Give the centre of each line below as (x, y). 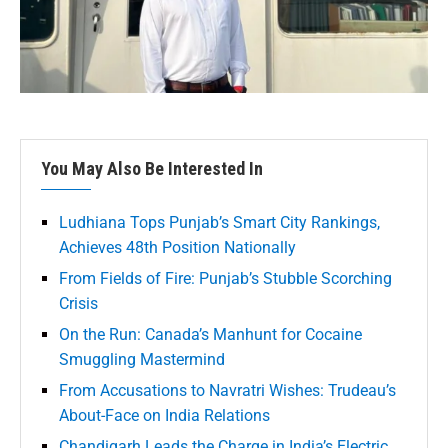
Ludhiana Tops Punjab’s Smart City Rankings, (219, 222)
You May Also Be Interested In (152, 168)
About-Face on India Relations (164, 415)
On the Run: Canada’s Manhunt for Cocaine (210, 334)
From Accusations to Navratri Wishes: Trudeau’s (227, 390)
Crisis (78, 303)
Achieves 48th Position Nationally (177, 247)
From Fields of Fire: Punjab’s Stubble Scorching (225, 278)
